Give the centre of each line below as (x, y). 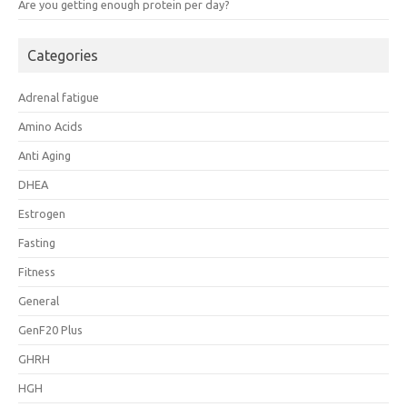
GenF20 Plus (50, 329)
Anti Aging (45, 155)
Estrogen (42, 213)
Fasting (37, 242)
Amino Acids (50, 126)
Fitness (37, 271)
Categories (63, 55)
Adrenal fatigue (59, 97)
